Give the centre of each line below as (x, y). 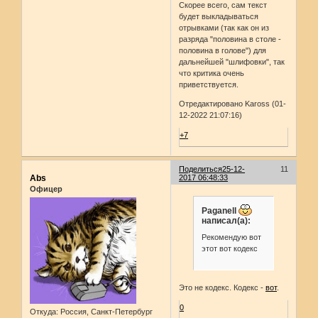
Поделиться (201, 169)
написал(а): (226, 220)
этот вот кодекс (229, 249)
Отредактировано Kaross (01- (233, 104)
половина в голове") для (223, 51)
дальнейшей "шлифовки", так (232, 62)
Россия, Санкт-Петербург (105, 312)
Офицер (46, 188)
